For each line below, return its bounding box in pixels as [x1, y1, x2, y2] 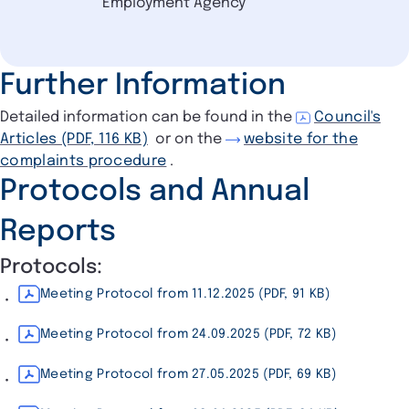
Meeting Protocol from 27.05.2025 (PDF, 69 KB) [40, 367, 337, 381]
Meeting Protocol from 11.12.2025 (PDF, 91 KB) [40, 287, 330, 300]
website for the [244, 131, 358, 147]
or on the [152, 131, 226, 147]
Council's [314, 109, 381, 125]
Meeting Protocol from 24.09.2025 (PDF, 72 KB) [40, 327, 337, 341]
